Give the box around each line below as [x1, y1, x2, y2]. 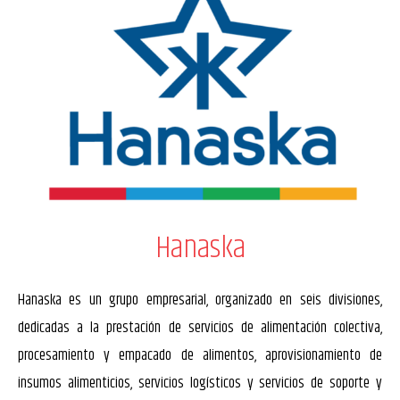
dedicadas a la [18, 316, 107, 340]
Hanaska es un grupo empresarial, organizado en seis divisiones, [18, 288, 382, 312]
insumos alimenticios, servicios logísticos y [18, 371, 260, 396]
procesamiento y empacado [18, 344, 181, 368]
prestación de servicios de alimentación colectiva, [106, 316, 382, 340]
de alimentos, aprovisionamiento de [180, 344, 382, 368]
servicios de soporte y [259, 371, 382, 396]
